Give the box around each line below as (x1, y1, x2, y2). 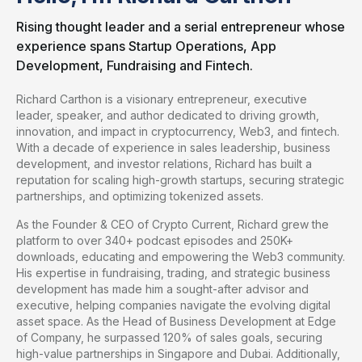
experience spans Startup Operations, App (16, 38, 276, 54)
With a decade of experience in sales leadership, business (16, 141, 330, 154)
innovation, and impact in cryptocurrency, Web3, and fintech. (16, 124, 339, 138)
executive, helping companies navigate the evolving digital (16, 298, 330, 312)
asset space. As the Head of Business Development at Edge (16, 314, 336, 328)
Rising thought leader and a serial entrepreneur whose (16, 19, 345, 35)
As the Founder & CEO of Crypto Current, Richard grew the (16, 217, 329, 231)
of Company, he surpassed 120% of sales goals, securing (16, 330, 322, 344)
